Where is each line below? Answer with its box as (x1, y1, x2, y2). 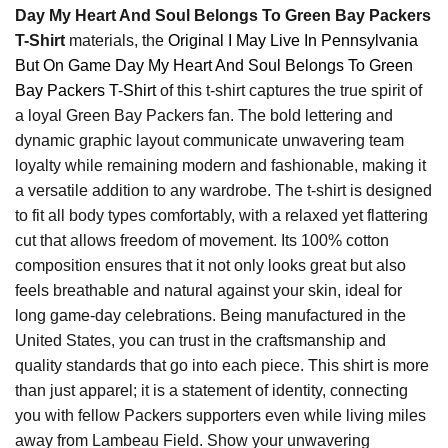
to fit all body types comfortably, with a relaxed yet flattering (15, 206, 428, 224)
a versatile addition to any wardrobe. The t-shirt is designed (15, 181, 432, 199)
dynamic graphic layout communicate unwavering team (15, 131, 404, 149)
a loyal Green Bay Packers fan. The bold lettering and (15, 106, 393, 124)
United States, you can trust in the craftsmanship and (15, 331, 386, 349)
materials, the (69, 31, 168, 49)
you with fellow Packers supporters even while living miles (15, 406, 426, 424)
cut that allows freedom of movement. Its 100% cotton (15, 231, 389, 249)
